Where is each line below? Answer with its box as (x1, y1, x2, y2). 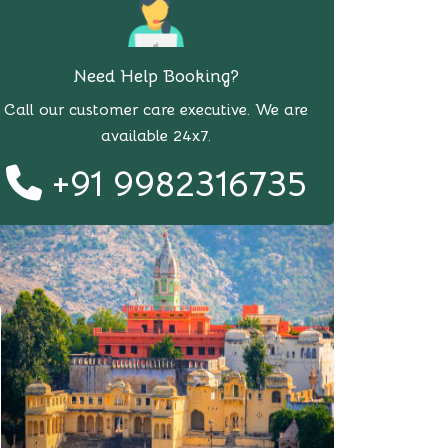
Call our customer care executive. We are (4, 100, 308, 120)
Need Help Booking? (73, 65, 239, 87)
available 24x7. (101, 126, 211, 146)
